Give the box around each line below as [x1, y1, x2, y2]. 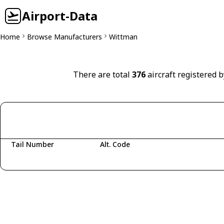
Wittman [109, 32, 137, 41]
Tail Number [11, 139, 54, 149]
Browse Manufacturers [27, 32, 102, 41]
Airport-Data [22, 7, 97, 24]
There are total [72, 69, 132, 80]
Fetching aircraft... [16, 155, 77, 164]
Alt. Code [99, 139, 130, 149]
